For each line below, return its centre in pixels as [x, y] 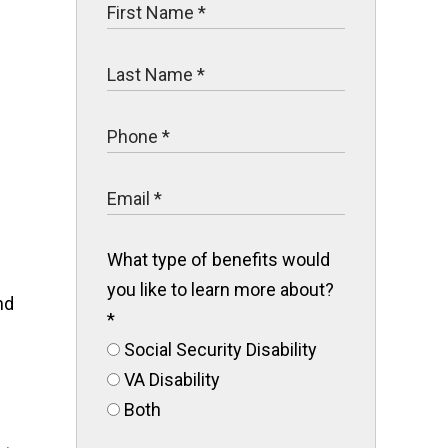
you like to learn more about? [220, 289]
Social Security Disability [218, 349]
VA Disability [170, 379]
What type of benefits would [218, 259]
